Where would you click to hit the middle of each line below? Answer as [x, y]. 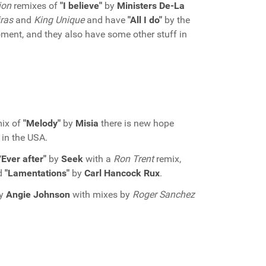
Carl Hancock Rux [122, 173]
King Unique [59, 20]
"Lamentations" [37, 173]
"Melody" [42, 123]
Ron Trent [134, 159]
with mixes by [101, 194]
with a [99, 159]
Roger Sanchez [164, 194]
